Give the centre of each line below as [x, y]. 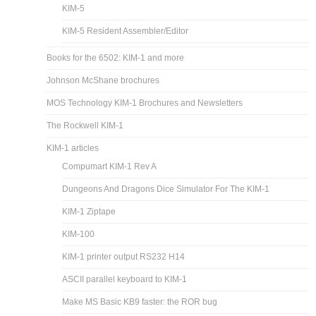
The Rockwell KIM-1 [85, 125]
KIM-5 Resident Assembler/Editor [126, 31]
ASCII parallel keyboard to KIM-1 [125, 279]
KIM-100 [79, 234]
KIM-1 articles [73, 148]
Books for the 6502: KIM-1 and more [116, 57]
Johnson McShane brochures [103, 80]
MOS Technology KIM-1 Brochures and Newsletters [145, 103]
